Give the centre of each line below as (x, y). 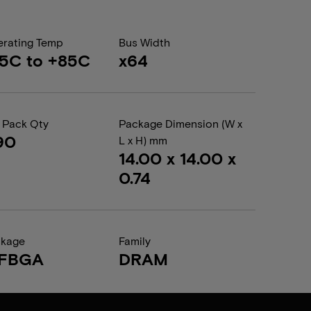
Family (134, 241)
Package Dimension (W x (180, 123)
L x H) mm (143, 140)
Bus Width (144, 42)
